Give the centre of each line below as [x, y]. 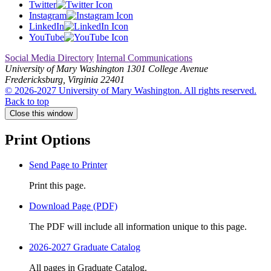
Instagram [48, 15]
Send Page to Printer [68, 165]
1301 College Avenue [167, 68]
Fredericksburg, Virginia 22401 [65, 79]
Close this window [41, 113]
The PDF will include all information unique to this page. [138, 227]
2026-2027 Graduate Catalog [85, 247]
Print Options [47, 139]
